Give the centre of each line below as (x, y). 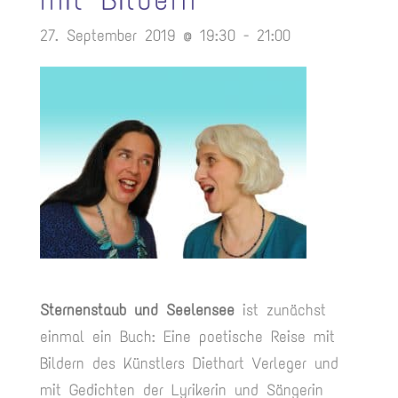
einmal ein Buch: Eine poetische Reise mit (187, 337)
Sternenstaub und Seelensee (137, 310)
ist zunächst (280, 310)
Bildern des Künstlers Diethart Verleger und (189, 363)
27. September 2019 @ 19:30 (137, 36)
